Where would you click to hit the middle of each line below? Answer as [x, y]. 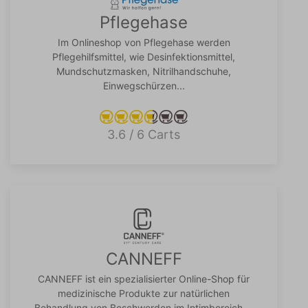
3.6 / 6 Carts [144, 135]
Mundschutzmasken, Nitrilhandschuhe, [144, 71]
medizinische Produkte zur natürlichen [144, 294]
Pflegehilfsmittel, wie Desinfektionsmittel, [144, 57]
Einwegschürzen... [144, 86]
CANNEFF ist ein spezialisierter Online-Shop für [144, 279]
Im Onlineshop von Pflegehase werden [144, 43]
